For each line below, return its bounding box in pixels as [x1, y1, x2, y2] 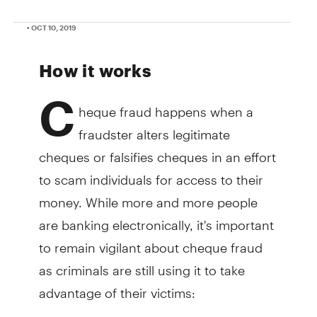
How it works [38, 59, 152, 81]
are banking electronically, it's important [38, 204, 274, 233]
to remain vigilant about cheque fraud [38, 227, 263, 255]
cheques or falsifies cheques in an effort [38, 137, 276, 165]
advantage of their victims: [38, 272, 195, 301]
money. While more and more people [38, 182, 258, 210]
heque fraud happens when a [79, 91, 253, 120]
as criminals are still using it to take [38, 250, 245, 278]
